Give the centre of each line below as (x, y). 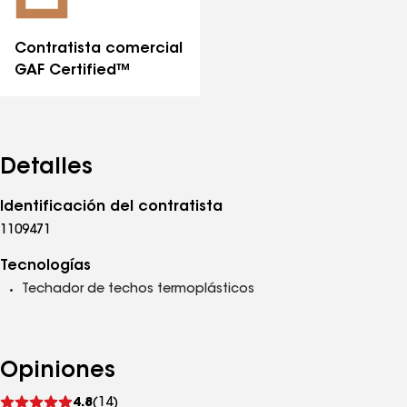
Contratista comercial (99, 49)
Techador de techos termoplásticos (138, 290)
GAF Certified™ (73, 71)
